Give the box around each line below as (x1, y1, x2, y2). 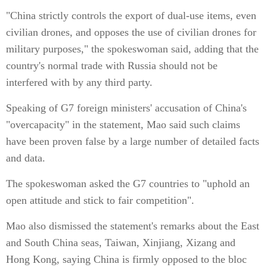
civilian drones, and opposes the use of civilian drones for (6, 26, 256, 38)
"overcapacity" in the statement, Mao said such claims (6, 119, 240, 131)
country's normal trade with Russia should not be (6, 60, 218, 72)
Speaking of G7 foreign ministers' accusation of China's (6, 102, 247, 114)
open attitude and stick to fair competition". (6, 194, 194, 206)
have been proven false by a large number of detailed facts (6, 135, 259, 147)
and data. (6, 152, 45, 164)
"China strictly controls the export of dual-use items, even (6, 10, 256, 21)
